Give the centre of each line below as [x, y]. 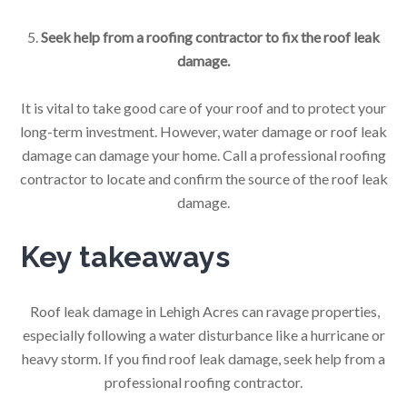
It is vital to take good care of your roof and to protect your [203, 107]
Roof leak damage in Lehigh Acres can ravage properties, [205, 311]
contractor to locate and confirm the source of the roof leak [203, 178]
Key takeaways [125, 256]
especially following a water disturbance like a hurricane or [203, 334]
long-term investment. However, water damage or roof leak [203, 131]
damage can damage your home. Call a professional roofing [203, 154]
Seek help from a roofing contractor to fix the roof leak [210, 36]
